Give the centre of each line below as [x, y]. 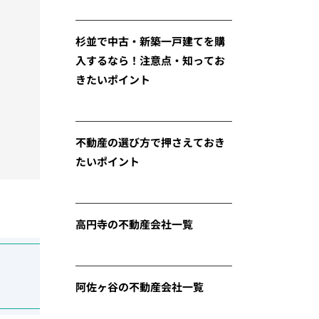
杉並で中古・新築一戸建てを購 [150, 41]
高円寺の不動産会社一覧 [134, 224]
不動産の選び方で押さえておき [150, 142]
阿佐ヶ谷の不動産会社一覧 [140, 287]
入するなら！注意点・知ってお [150, 60]
